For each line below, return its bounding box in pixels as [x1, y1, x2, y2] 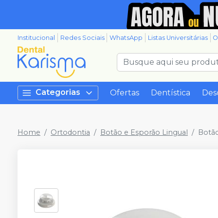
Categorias [36, 88, 80, 97]
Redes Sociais [60, 34, 105, 41]
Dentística [151, 88, 190, 97]
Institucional [18, 34, 55, 41]
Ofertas [110, 88, 139, 97]
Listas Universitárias [147, 34, 208, 41]
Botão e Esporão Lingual [100, 128, 188, 137]
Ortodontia [51, 128, 90, 137]
